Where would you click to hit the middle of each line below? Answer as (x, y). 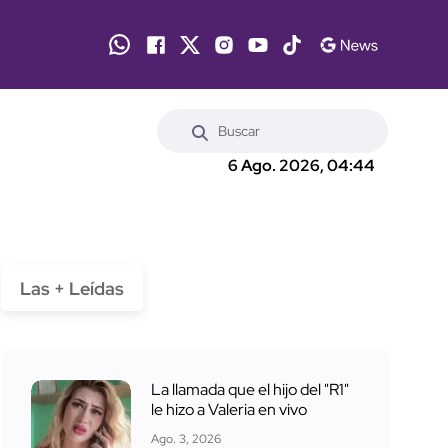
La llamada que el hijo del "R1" (250, 389)
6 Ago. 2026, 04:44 (301, 166)
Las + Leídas (72, 288)
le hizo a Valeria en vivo (229, 409)
